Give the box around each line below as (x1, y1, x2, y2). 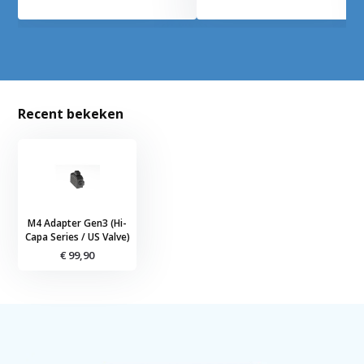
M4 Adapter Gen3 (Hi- (28, 216, 128, 231)
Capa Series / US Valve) (24, 230, 130, 245)
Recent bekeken (18, 105, 124, 123)
